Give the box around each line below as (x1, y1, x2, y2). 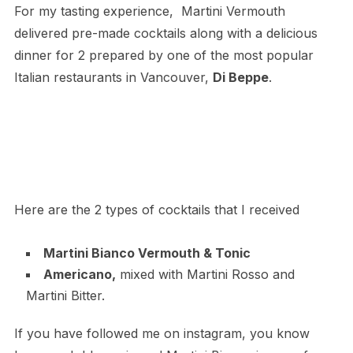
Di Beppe (212, 69, 269, 85)
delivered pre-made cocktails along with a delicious (13, 25, 318, 41)
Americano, (43, 266, 116, 282)
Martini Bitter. (25, 288, 105, 303)
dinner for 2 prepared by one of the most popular (13, 47, 314, 63)
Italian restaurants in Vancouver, (13, 69, 213, 85)
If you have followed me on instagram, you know (13, 325, 310, 341)
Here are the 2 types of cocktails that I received (13, 202, 299, 217)
